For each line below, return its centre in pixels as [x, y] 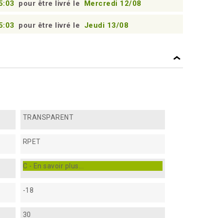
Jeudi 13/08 [106, 25]
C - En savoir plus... [53, 166]
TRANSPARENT [48, 117]
